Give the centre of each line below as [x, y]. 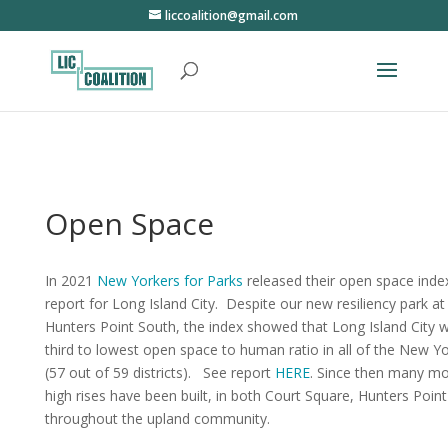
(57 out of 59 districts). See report [159, 372]
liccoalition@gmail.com [232, 15]
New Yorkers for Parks [169, 280]
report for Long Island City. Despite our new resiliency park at [244, 303]
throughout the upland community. [157, 418]
